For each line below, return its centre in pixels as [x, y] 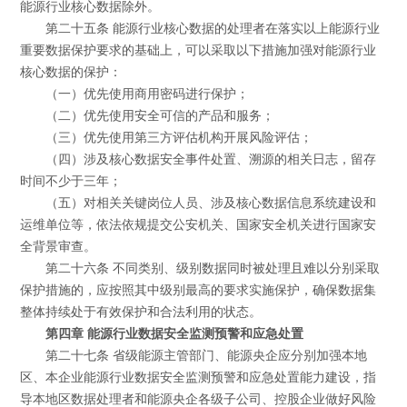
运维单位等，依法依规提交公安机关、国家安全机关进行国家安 [199, 225]
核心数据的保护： [71, 73]
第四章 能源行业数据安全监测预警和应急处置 [174, 334]
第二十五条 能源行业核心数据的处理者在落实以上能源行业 [212, 29]
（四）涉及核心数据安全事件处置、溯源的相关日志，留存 [210, 160]
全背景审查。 [59, 247]
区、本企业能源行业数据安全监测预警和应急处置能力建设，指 [199, 378]
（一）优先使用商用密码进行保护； [147, 94]
